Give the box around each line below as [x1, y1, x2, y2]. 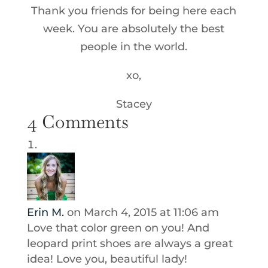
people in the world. [80, 40, 188, 54]
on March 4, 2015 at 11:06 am [66, 206, 219, 220]
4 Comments [26, 110, 129, 134]
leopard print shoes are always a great [26, 237, 233, 251]
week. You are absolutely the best [43, 22, 225, 36]
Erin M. [26, 206, 64, 220]
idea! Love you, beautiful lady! [26, 252, 187, 266]
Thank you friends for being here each [31, 4, 237, 18]
